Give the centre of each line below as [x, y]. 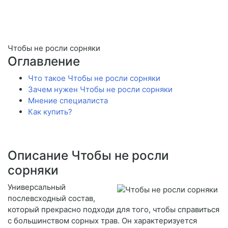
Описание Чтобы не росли [88, 155]
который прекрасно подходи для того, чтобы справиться [113, 210]
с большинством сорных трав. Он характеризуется [102, 221]
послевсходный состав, [51, 198]
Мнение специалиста [68, 101]
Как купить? [50, 112]
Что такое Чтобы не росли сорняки [94, 78]
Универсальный [37, 187]
